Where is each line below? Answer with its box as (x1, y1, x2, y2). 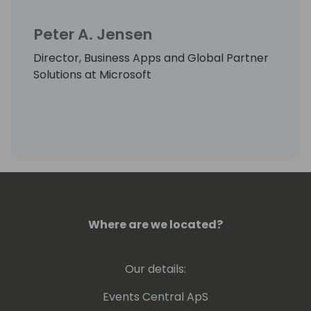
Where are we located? (88, 216, 223, 233)
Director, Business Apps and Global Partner (33, 49, 269, 66)
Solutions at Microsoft (33, 66, 151, 83)
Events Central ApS (103, 288, 208, 305)
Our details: (125, 260, 186, 277)
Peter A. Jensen (34, 23, 153, 45)
